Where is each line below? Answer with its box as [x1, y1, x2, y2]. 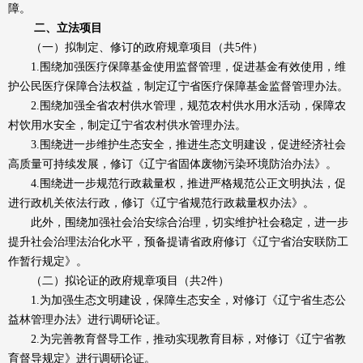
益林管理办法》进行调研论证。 [8, 314, 167, 326]
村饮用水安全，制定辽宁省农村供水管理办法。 [8, 119, 246, 131]
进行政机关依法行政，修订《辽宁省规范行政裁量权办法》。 [8, 197, 314, 209]
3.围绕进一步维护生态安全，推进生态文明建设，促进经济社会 [8, 139, 346, 151]
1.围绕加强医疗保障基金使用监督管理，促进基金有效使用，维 [8, 61, 346, 73]
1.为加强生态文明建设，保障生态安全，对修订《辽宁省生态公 [8, 294, 346, 306]
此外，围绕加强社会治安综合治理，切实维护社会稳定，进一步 [8, 216, 348, 228]
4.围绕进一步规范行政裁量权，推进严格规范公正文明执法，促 [8, 177, 346, 190]
